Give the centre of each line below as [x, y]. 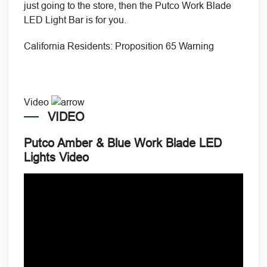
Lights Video [56, 158]
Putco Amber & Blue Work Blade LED [123, 143]
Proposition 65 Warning [164, 46]
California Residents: [69, 46]
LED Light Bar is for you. [75, 20]
